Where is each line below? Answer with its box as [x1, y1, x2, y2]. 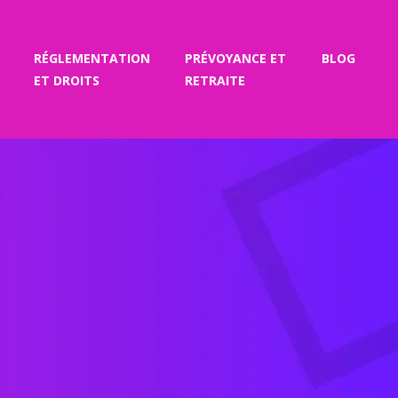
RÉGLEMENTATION [33, 50, 150, 67]
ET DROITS [33, 72, 99, 89]
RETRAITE [185, 72, 245, 89]
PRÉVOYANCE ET [185, 50, 286, 67]
